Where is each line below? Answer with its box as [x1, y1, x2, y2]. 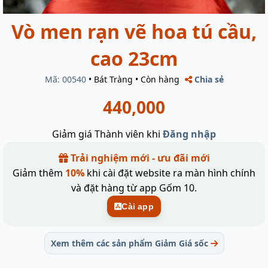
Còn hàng [140, 73, 179, 85]
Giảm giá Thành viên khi [52, 127, 163, 141]
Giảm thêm [13, 166, 65, 179]
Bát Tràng [93, 73, 133, 85]
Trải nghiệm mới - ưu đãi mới [70, 151, 210, 165]
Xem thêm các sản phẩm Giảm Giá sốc [50, 237, 211, 249]
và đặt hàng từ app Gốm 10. [71, 181, 197, 194]
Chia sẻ [191, 73, 224, 85]
